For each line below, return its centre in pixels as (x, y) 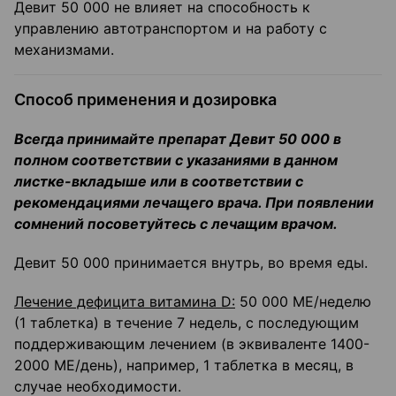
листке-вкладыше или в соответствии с (159, 182)
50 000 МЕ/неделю (303, 302)
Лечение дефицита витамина (118, 302)
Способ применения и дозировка (145, 100)
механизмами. (64, 50)
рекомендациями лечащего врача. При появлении (194, 203)
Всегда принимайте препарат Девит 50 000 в (178, 139)
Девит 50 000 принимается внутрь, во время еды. (191, 263)
